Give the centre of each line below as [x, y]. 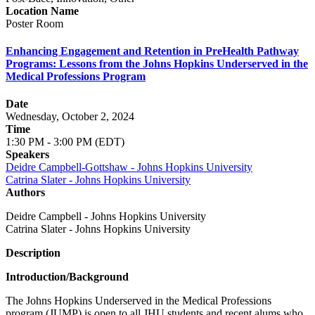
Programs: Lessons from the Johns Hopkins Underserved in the [157, 63]
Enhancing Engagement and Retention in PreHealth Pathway [152, 51]
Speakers [27, 155]
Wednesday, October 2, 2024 [70, 117]
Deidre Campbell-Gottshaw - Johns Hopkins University [129, 167]
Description [33, 253]
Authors [25, 193]
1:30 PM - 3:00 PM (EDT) [65, 142]
